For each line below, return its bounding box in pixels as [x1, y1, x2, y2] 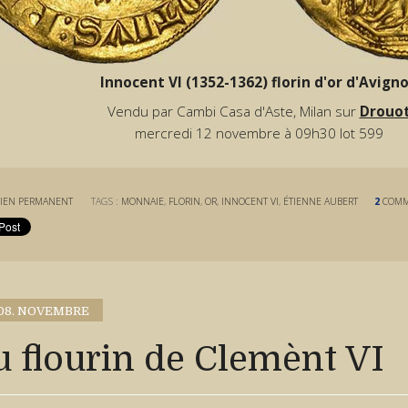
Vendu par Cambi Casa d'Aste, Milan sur [107, 102, 360, 122]
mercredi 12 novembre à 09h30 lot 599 [134, 124, 383, 144]
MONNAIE [121, 194, 165, 208]
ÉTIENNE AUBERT [283, 194, 359, 208]
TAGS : [91, 194, 122, 208]
